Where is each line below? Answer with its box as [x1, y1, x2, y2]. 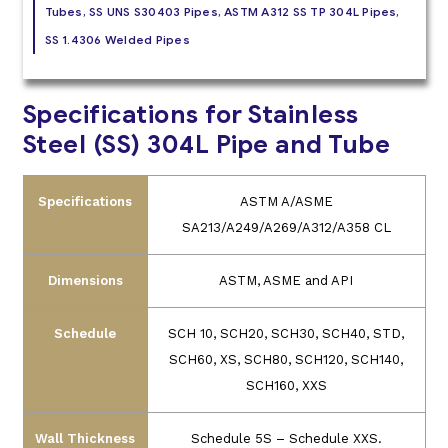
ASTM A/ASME [239, 193, 333, 209]
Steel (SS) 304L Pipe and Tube [22, 128, 390, 160]
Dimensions [47, 272, 123, 288]
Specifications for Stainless [22, 98, 359, 130]
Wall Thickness [35, 430, 135, 446]
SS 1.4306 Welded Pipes [44, 32, 190, 48]
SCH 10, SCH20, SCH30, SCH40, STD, [168, 325, 404, 341]
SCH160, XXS [245, 377, 327, 393]
